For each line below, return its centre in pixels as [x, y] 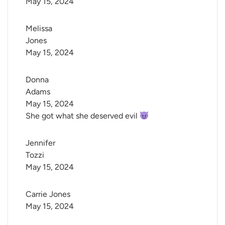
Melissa [40, 29]
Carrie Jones [48, 194]
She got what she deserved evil [83, 116]
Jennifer [41, 143]
